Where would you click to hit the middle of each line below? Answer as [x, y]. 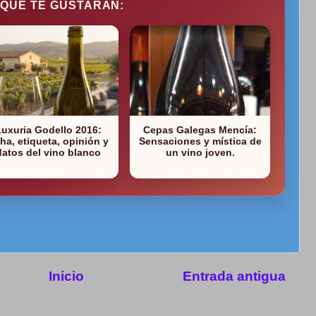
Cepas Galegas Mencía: [200, 130]
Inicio [66, 276]
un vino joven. [200, 153]
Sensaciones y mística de [200, 141]
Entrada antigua [234, 276]
